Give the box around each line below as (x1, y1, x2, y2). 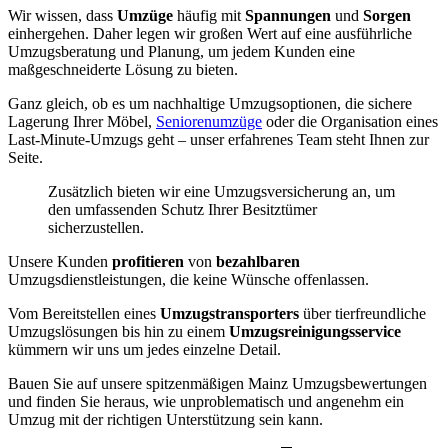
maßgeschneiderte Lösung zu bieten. (8, 61, 238, 79)
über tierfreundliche (299, 305, 426, 323)
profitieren (112, 253, 184, 271)
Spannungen (245, 7, 331, 25)
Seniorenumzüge (156, 113, 262, 131)
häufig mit (173, 7, 245, 25)
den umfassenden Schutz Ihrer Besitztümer (48, 201, 317, 219)
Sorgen (363, 7, 411, 25)
